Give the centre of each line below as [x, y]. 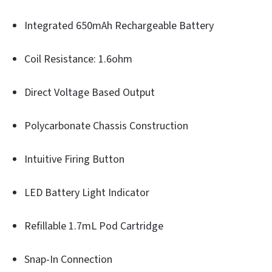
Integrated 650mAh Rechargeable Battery [119, 26]
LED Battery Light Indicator [87, 193]
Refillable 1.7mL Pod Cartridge [94, 226]
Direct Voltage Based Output [90, 93]
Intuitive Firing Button [74, 160]
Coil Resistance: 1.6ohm [78, 59]
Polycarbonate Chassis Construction [106, 126]
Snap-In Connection [68, 260]
